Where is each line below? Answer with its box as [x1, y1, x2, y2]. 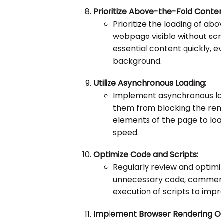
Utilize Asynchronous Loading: [93, 77, 207, 89]
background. [113, 55, 162, 67]
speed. [113, 127, 139, 139]
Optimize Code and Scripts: [93, 149, 199, 161]
